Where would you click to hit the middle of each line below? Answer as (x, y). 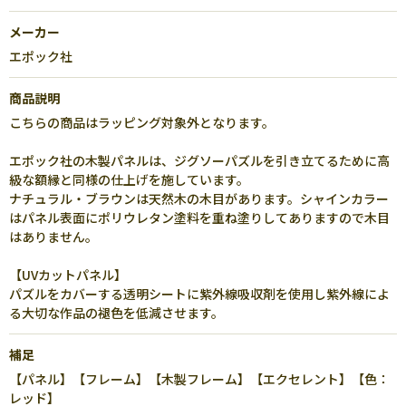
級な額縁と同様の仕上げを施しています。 (129, 179)
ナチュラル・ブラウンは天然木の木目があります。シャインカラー (199, 198)
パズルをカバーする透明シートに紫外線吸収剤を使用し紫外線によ (199, 294)
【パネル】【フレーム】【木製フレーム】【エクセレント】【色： (199, 379)
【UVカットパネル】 (68, 275)
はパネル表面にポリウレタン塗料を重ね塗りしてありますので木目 (199, 217)
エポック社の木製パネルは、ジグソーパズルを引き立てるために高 (199, 160)
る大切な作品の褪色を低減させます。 (116, 313)
